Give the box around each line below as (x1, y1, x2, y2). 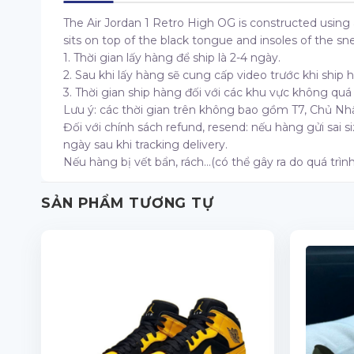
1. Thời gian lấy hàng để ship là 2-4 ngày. (63, 51, 281, 66)
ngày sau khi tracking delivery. (63, 137, 228, 153)
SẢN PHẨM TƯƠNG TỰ (41, 194, 214, 212)
